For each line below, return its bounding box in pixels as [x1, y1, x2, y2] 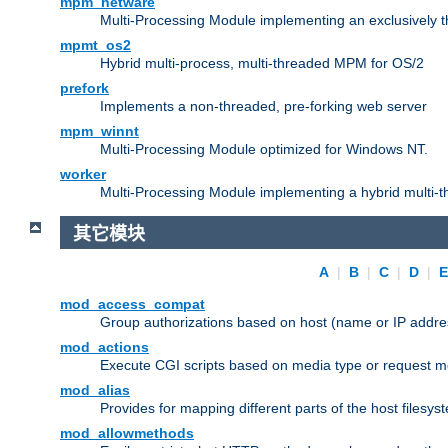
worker [60, 165, 106, 182]
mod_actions [60, 339, 149, 356]
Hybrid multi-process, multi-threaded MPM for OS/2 [100, 54, 424, 71]
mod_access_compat [60, 296, 205, 313]
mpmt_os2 [60, 36, 131, 53]
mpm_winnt [60, 122, 139, 139]
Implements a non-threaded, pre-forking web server [100, 97, 427, 114]
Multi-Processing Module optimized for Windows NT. [100, 140, 428, 157]
